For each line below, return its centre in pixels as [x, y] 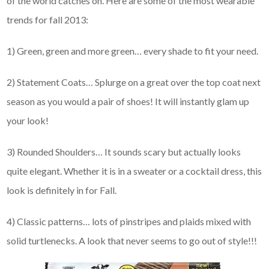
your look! [28, 121]
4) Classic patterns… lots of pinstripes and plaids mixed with [129, 222]
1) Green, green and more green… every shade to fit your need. [133, 51]
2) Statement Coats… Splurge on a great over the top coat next [134, 82]
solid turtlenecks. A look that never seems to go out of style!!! [132, 241]
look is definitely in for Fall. [62, 190]
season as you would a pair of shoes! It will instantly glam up [128, 101]
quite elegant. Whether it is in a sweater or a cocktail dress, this [134, 171]
